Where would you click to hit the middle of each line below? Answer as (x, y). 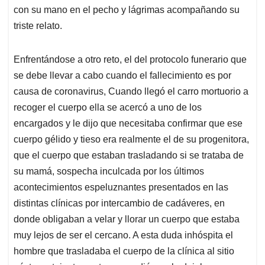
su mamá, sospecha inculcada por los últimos (109, 172)
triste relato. (38, 26)
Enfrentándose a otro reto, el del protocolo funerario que (130, 60)
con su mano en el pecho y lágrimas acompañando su (127, 10)
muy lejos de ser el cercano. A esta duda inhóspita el (123, 235)
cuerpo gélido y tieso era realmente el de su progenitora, (131, 140)
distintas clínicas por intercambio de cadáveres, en (119, 203)
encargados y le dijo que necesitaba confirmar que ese (128, 124)
